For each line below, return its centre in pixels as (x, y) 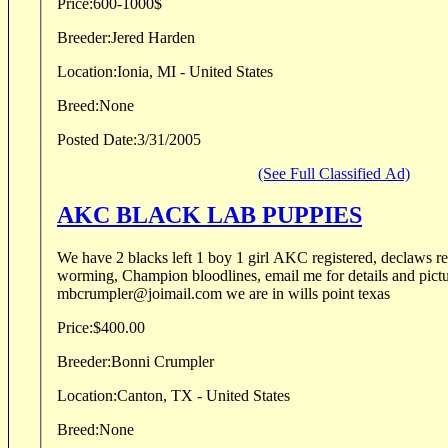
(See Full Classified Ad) (334, 173)
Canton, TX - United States (203, 396)
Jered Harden (171, 37)
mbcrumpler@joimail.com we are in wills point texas (223, 294)
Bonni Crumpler (184, 362)
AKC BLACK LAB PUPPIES (209, 215)
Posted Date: (97, 139)
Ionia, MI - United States (195, 71)
